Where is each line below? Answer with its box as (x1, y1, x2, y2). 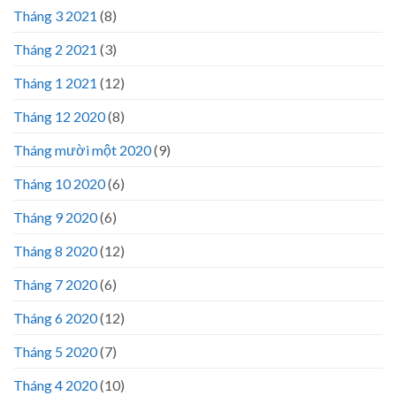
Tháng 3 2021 (13, 6, 97, 24)
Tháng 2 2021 (13, 40, 97, 57)
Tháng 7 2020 (13, 275, 97, 293)
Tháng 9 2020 (13, 208, 97, 225)
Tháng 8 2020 (13, 241, 97, 259)
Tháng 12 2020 (13, 107, 105, 125)
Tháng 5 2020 (13, 342, 97, 360)
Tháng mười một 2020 (13, 141, 151, 158)
